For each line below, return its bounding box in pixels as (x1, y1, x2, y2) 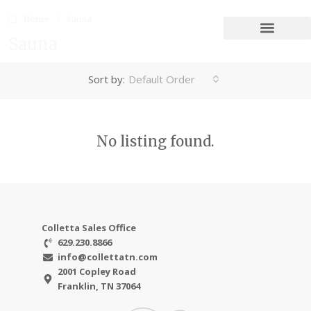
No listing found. (96, 133, 215, 150)
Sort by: (88, 72, 125, 86)
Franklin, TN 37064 (57, 280, 140, 292)
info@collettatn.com (57, 251, 158, 263)
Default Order (128, 72, 195, 86)
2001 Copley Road (57, 265, 136, 278)
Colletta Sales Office (42, 221, 136, 234)
